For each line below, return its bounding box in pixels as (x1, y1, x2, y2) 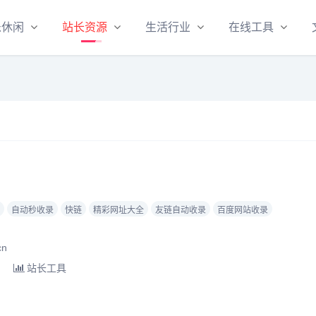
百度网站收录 (217, 205, 268, 215)
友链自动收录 (155, 205, 206, 215)
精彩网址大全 (93, 205, 144, 215)
